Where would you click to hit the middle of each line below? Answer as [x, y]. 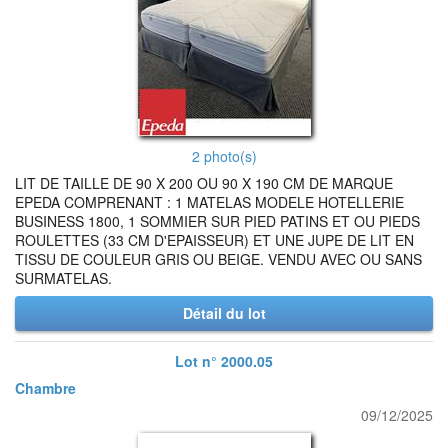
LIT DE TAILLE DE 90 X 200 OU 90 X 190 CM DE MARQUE [204, 183]
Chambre [45, 388]
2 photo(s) [224, 156]
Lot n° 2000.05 [224, 361]
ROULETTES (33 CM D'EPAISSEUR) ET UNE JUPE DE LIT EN [214, 240]
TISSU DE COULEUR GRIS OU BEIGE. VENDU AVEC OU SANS [218, 259]
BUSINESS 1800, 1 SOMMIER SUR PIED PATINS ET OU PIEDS [217, 221]
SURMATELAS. [63, 278]
